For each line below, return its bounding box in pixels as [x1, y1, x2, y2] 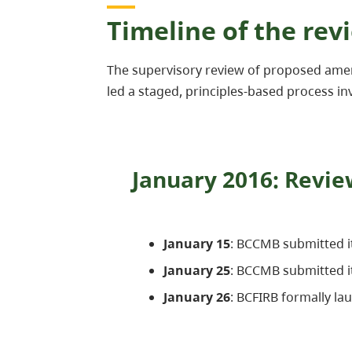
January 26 [163, 288, 230, 306]
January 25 [163, 261, 230, 279]
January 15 [163, 234, 230, 252]
